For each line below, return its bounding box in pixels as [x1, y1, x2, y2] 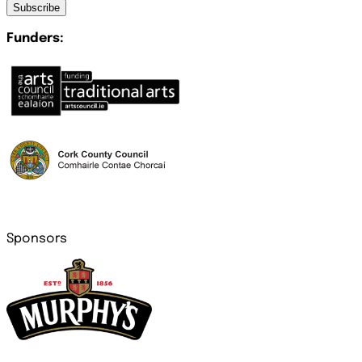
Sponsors [6, 232, 67, 246]
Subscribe [13, 2, 60, 14]
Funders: [6, 32, 64, 45]
